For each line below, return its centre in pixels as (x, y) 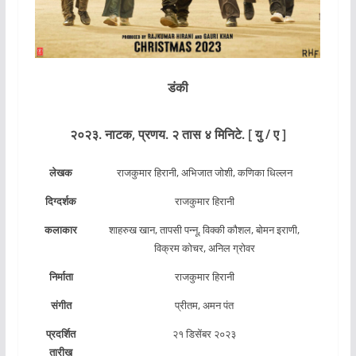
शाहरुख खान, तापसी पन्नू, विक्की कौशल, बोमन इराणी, (205, 229)
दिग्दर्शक (61, 201)
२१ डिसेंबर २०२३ (205, 333)
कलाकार (61, 229)
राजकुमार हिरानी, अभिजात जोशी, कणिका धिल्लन (204, 172)
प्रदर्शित (61, 333)
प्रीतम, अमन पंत (205, 305)
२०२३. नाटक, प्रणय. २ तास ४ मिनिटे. (157, 134)
